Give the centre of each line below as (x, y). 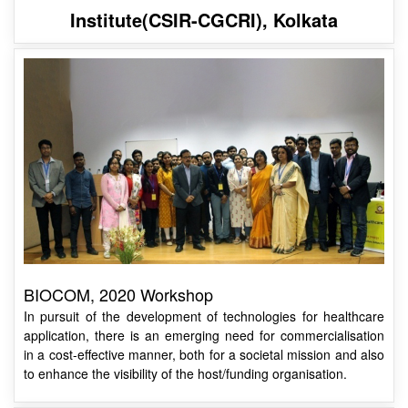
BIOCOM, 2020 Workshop (118, 295)
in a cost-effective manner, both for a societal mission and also (204, 355)
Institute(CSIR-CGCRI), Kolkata (204, 19)
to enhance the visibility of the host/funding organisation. (185, 374)
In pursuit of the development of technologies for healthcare (204, 316)
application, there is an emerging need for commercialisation (204, 336)
